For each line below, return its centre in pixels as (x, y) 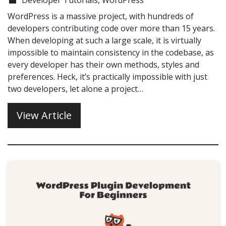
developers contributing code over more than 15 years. (111, 28)
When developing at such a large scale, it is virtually (104, 40)
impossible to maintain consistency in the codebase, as (111, 52)
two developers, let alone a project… (75, 89)
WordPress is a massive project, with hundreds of (101, 16)
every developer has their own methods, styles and (103, 64)
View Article (44, 115)
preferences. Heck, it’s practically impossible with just (107, 76)
